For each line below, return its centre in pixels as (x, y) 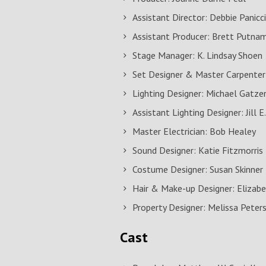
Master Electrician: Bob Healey (194, 132)
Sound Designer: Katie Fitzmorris (198, 151)
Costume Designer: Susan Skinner (198, 170)
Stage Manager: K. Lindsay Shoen (197, 56)
